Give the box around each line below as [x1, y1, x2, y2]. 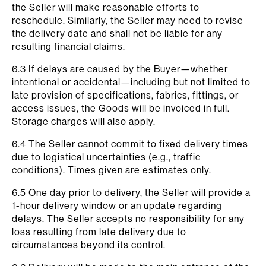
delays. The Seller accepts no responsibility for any [12, 213, 245, 224]
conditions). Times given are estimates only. [12, 164, 211, 176]
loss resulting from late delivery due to [12, 226, 186, 237]
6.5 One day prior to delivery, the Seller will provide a [12, 186, 251, 198]
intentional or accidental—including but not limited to [12, 76, 251, 88]
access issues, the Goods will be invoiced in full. [12, 102, 230, 114]
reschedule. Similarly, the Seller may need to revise [12, 14, 243, 26]
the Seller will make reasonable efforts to [12, 1, 199, 13]
